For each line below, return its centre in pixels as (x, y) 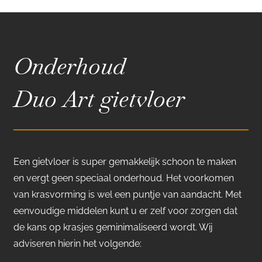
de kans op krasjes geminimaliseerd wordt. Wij (113, 227)
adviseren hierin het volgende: (77, 243)
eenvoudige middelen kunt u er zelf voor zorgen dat (125, 211)
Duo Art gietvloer (99, 99)
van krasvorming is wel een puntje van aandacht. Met (127, 194)
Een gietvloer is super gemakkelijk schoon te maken (125, 161)
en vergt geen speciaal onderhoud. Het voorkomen (124, 178)
